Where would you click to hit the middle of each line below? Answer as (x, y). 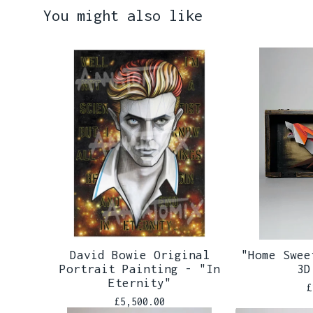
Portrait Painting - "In (139, 269)
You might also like (123, 16)
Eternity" (139, 283)
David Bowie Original (139, 255)
